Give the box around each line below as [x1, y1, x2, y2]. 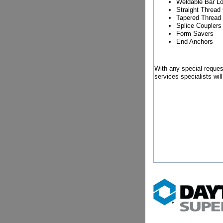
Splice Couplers [176, 21, 222, 29]
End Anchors [176, 37, 213, 45]
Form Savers [176, 29, 214, 37]
